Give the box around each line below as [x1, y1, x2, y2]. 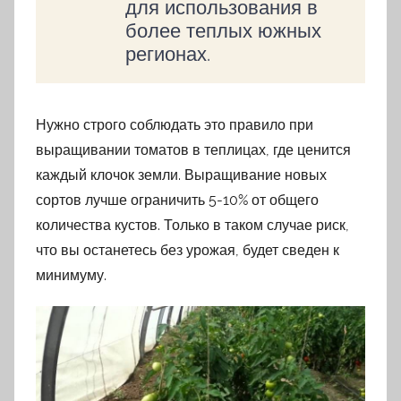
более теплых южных [125, 19, 321, 43]
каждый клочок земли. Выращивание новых [36, 166, 327, 184]
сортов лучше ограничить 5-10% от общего [36, 192, 319, 209]
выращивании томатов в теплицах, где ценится [36, 141, 351, 159]
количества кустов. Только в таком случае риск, [36, 217, 349, 235]
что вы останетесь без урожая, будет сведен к [36, 242, 339, 260]
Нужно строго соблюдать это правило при [36, 116, 313, 134]
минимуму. [36, 267, 107, 285]
